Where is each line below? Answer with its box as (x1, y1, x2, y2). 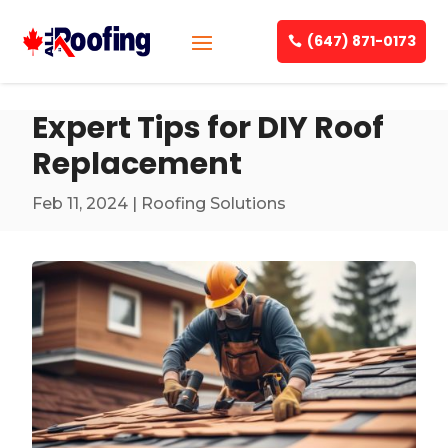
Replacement (32, 143, 243, 185)
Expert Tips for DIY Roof (32, 107, 385, 149)
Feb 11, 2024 (32, 194, 129, 213)
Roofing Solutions (141, 194, 287, 213)
